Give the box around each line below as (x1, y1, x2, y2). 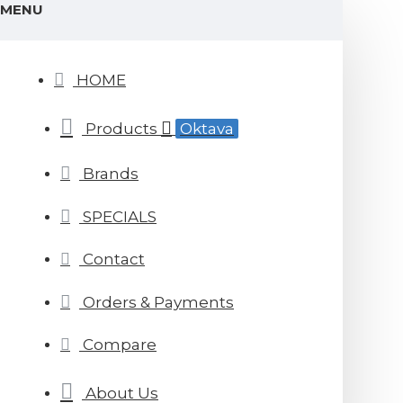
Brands (83, 165, 139, 183)
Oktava (180, 120, 234, 138)
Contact (83, 250, 145, 268)
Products (85, 120, 157, 138)
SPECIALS (83, 208, 157, 226)
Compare (83, 336, 157, 354)
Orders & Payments (83, 293, 234, 311)
